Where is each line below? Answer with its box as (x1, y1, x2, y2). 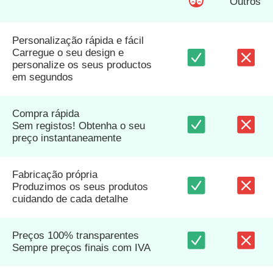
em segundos (12, 71, 73, 83)
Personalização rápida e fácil (12, 35, 144, 47)
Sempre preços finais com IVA (12, 242, 151, 254)
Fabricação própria (12, 169, 97, 181)
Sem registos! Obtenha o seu (12, 120, 145, 132)
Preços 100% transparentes (12, 230, 139, 242)
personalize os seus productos (12, 59, 152, 71)
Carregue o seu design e (12, 47, 124, 59)
